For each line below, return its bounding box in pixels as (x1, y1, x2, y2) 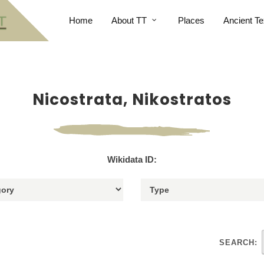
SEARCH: (219, 238, 258, 247)
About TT (111, 15, 147, 25)
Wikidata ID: (107, 154, 157, 164)
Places (177, 15, 204, 25)
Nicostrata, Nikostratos (32, 89, 232, 110)
